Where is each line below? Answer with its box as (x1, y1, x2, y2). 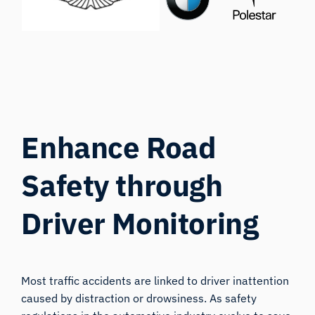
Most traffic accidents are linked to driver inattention (21, 274, 290, 288)
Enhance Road (21, 128, 217, 167)
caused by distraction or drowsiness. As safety (21, 291, 257, 306)
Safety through (21, 166, 223, 205)
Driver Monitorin (21, 204, 243, 243)
